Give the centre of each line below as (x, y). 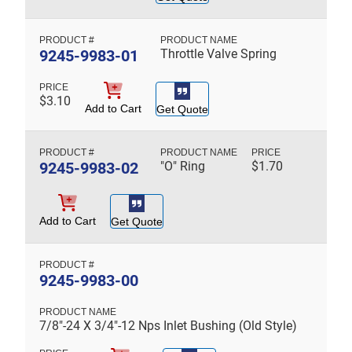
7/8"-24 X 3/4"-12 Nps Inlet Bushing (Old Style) (168, 325)
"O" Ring (183, 166)
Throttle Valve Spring (218, 53)
